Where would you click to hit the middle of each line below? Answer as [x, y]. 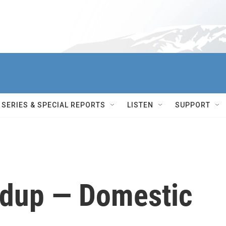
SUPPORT [193, 105]
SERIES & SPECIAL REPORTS [53, 105]
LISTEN [140, 105]
